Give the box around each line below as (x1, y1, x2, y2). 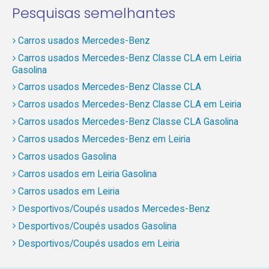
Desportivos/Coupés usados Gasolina (17, 220, 177, 232)
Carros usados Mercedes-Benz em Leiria (17, 133, 190, 145)
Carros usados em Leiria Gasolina (17, 168, 157, 180)
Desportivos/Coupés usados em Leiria (17, 238, 180, 250)
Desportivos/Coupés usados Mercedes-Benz (17, 203, 210, 215)
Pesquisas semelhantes (11, 2, 175, 23)
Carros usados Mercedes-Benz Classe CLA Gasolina (17, 116, 238, 128)
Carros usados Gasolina (17, 151, 116, 163)
